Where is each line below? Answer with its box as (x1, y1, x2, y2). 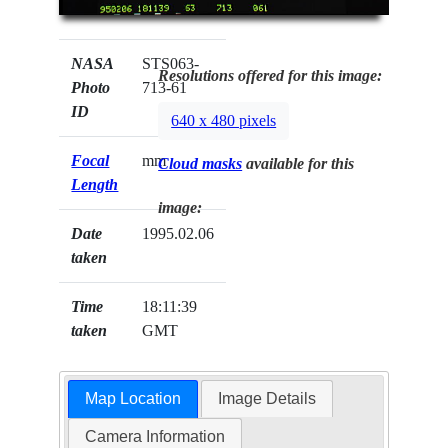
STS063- (142, 54, 200, 72)
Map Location (84, 390, 181, 408)
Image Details (218, 390, 317, 408)
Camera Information (84, 428, 225, 446)
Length (71, 175, 119, 193)
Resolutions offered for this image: (158, 66, 383, 84)
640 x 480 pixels (171, 112, 277, 130)
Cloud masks (158, 154, 243, 172)
